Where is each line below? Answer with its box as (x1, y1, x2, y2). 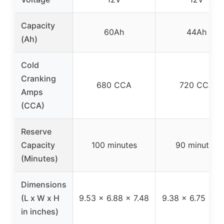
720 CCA (179, 79, 214, 90)
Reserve (21, 126, 51, 136)
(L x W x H (21, 192, 59, 203)
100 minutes (91, 139, 137, 150)
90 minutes (175, 139, 217, 150)
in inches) (21, 206, 58, 216)
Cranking (21, 73, 56, 83)
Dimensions (21, 179, 66, 189)
